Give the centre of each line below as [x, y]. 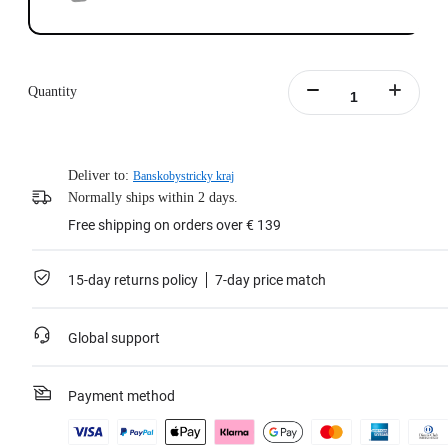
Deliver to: [98, 176]
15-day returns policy [133, 280]
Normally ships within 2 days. [153, 198]
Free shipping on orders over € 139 [174, 225]
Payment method [121, 396]
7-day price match [270, 280]
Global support [114, 338]
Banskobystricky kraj [183, 176]
